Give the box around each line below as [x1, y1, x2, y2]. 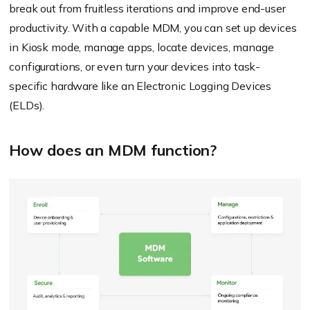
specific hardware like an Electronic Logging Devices [9, 79, 272, 93]
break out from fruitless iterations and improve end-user [9, 1, 286, 16]
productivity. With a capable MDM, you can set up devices [9, 21, 297, 35]
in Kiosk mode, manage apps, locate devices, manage [9, 40, 274, 55]
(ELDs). [9, 98, 45, 113]
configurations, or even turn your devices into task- [9, 60, 261, 74]
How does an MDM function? [9, 140, 217, 161]
